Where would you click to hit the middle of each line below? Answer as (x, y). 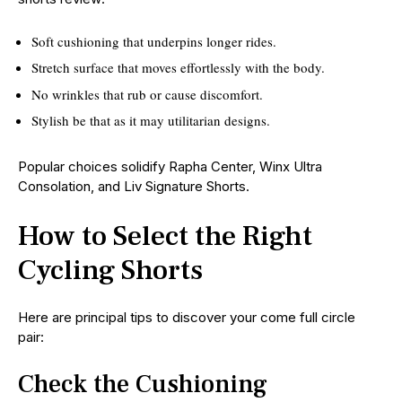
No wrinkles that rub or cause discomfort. (147, 94)
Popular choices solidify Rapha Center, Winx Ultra (170, 167)
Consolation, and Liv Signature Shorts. (134, 187)
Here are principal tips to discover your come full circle (187, 318)
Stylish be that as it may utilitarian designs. (151, 121)
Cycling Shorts (110, 271)
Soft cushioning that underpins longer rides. (154, 41)
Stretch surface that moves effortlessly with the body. (178, 68)
